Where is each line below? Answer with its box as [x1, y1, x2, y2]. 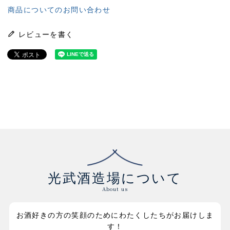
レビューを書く [18, 31, 74, 39]
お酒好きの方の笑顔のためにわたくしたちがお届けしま [16, 210, 214, 220]
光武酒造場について [48, 168, 182, 187]
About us [102, 185, 128, 193]
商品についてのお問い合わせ [8, 6, 111, 14]
